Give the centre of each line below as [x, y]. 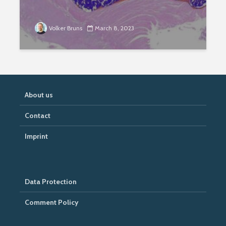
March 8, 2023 [115, 28]
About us [39, 95]
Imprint [36, 136]
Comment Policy [52, 202]
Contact [38, 116]
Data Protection [51, 182]
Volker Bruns [66, 28]
